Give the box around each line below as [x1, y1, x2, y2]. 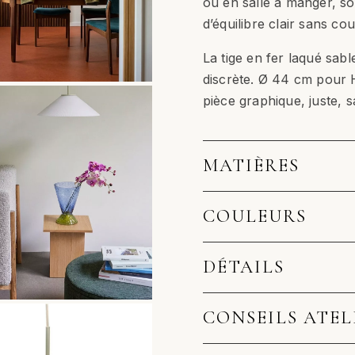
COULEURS [202, 204, 307, 227]
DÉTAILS [202, 255, 284, 278]
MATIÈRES [202, 154, 300, 177]
